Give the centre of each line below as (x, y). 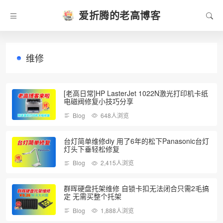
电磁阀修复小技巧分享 (99, 101)
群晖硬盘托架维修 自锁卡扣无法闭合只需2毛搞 (136, 188)
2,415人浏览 (117, 163)
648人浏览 (115, 115)
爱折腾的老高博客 (119, 15)
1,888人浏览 (117, 210)
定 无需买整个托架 (93, 196)
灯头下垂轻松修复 (92, 149)
